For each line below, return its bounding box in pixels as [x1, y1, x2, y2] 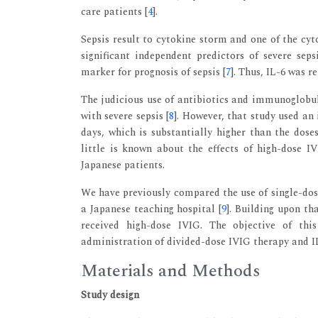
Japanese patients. [81, 157, 165, 172]
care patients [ [81, 4, 148, 19]
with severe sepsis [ [81, 108, 170, 124]
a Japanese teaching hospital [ [81, 201, 222, 216]
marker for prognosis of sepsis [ [81, 64, 226, 79]
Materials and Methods [81, 258, 261, 284]
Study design [81, 287, 139, 302]
